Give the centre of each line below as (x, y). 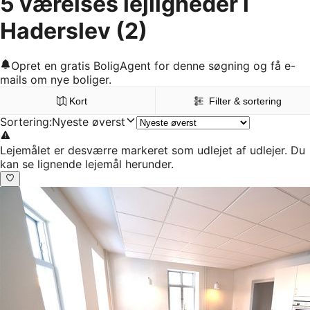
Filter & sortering (246, 101)
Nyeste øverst (89, 122)
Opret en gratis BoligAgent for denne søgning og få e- (153, 66)
